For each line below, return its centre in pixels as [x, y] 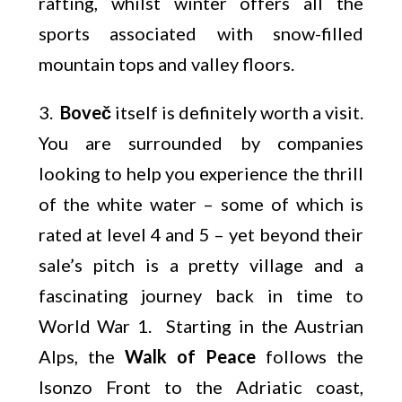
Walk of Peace [190, 356]
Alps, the [81, 356]
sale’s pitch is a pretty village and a [201, 265]
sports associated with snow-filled [201, 33]
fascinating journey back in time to [201, 295]
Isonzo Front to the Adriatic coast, [201, 387]
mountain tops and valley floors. [166, 64]
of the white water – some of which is [201, 204]
